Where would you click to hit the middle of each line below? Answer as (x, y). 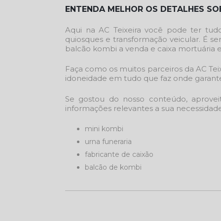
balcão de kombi (113, 167)
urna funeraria (108, 142)
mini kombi (104, 129)
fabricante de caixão (119, 154)
